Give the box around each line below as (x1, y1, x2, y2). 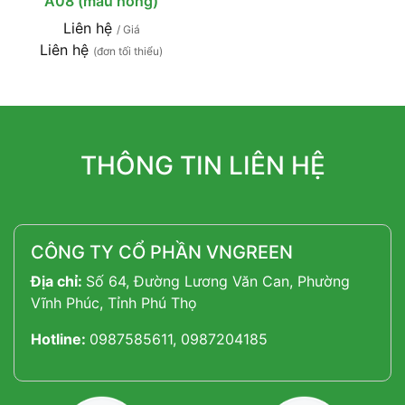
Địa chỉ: (31, 272, 86, 290)
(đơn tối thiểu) (93, 44, 163, 58)
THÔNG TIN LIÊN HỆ (80, 150, 325, 181)
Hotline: (31, 330, 89, 348)
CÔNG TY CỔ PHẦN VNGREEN (31, 241, 293, 263)
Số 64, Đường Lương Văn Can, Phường (86, 272, 350, 290)
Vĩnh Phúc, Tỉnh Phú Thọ (31, 294, 197, 312)
